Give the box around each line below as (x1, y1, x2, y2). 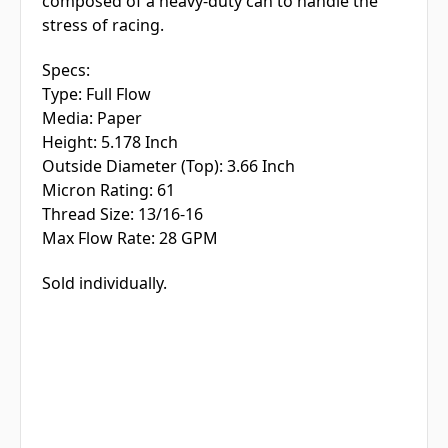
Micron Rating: (42, 178, 153, 201)
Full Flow (82, 82, 151, 105)
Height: (42, 130, 97, 153)
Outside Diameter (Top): (42, 154, 223, 177)
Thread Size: (42, 202, 134, 225)
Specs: (42, 58, 90, 81)
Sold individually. (42, 271, 167, 294)
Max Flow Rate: (42, 226, 159, 249)
